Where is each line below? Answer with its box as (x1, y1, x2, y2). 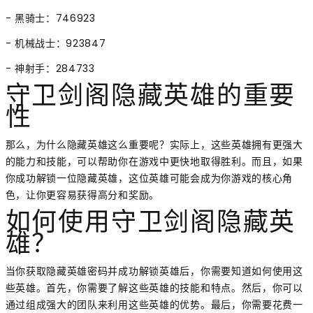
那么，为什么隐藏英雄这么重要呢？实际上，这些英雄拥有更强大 (5, 138, 303, 152)
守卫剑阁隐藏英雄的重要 (5, 80, 296, 117)
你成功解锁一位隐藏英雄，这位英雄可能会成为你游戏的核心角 (5, 171, 293, 186)
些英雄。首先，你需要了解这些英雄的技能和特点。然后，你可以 (5, 281, 303, 296)
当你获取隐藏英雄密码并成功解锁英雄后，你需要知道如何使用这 (5, 264, 303, 279)
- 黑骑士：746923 (5, 11, 96, 26)
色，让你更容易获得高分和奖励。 (5, 188, 159, 203)
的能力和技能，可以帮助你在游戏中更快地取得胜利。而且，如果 (5, 154, 303, 169)
